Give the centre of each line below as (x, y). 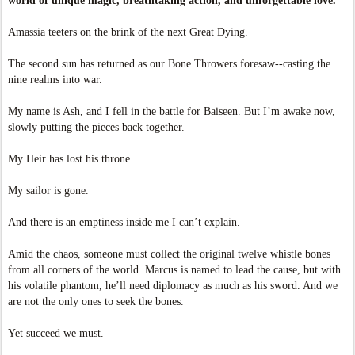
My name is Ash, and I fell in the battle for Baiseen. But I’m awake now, (172, 111)
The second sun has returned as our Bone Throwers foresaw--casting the (169, 64)
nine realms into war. (55, 80)
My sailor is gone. (48, 191)
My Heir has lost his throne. (71, 159)
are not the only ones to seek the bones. (96, 302)
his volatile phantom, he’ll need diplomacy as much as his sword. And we (173, 286)
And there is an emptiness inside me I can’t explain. (124, 222)
